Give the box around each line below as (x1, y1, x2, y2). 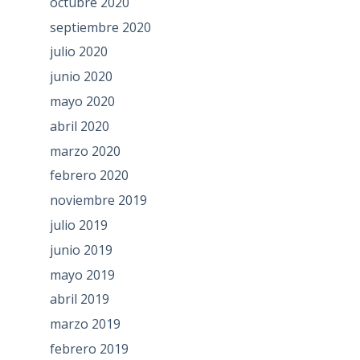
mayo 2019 (49, 265, 115, 284)
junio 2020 (49, 67, 112, 86)
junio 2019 (49, 240, 112, 259)
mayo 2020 (49, 92, 115, 111)
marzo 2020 (49, 141, 121, 160)
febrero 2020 (49, 166, 129, 185)
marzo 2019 (49, 315, 121, 333)
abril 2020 (49, 117, 109, 135)
